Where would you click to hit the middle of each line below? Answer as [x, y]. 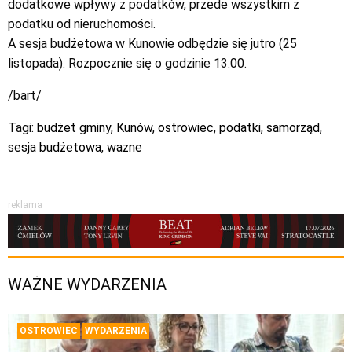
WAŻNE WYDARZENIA [87, 284]
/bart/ [25, 96]
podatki [240, 128]
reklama [25, 205]
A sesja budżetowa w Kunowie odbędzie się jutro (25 [152, 44]
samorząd [293, 128]
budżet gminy [74, 128]
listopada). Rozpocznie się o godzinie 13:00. [127, 64]
